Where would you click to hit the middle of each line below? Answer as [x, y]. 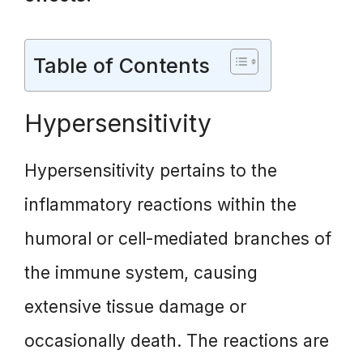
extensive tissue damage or [135, 306]
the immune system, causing [141, 272]
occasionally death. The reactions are [177, 340]
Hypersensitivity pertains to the [151, 170]
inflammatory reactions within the [160, 204]
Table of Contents [122, 65]
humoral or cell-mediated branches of [178, 238]
